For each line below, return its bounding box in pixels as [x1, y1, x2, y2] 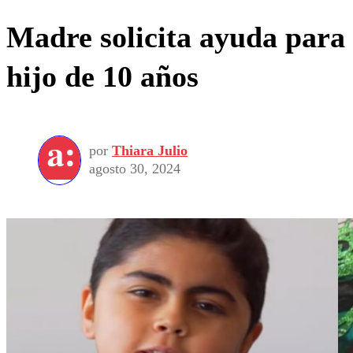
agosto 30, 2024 [89, 161, 180, 177]
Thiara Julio [112, 143, 188, 159]
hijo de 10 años [6, 60, 199, 94]
